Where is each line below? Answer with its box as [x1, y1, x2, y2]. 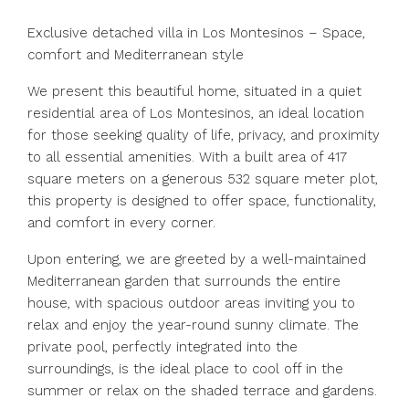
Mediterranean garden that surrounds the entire [27, 273, 341, 289]
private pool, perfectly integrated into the [27, 339, 298, 355]
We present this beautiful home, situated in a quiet [27, 83, 362, 100]
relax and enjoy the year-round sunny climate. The [27, 317, 359, 333]
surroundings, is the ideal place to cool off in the [27, 361, 343, 377]
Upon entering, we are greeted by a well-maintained [27, 251, 366, 267]
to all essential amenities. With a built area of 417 [27, 149, 347, 165]
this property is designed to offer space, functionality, [27, 193, 376, 209]
